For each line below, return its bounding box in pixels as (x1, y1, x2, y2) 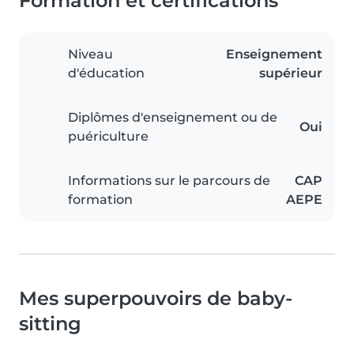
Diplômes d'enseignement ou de (68, 110, 277, 126)
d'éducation (68, 66, 145, 81)
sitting (19, 312, 81, 336)
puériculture (68, 129, 149, 145)
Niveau (68, 47, 113, 62)
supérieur (259, 66, 322, 81)
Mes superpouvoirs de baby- (19, 287, 292, 311)
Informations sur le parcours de (68, 173, 270, 189)
